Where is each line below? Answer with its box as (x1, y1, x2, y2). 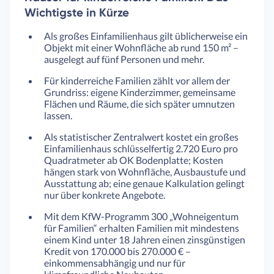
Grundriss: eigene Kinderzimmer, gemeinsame (44, 86, 235, 98)
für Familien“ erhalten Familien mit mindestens (44, 222, 239, 234)
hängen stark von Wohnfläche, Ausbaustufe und (44, 166, 246, 177)
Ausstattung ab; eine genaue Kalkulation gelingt (44, 177, 245, 189)
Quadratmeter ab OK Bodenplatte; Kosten (44, 154, 223, 166)
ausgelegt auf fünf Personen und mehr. (44, 53, 204, 65)
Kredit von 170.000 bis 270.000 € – (44, 245, 191, 257)
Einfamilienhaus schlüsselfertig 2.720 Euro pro (44, 143, 238, 154)
